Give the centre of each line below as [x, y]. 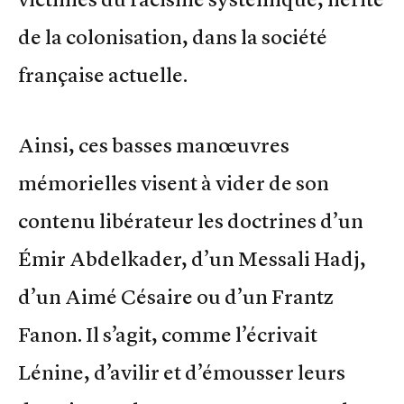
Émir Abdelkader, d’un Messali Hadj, [192, 259]
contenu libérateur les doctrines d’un [191, 221]
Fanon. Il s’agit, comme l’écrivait [168, 335]
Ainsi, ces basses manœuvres [154, 146]
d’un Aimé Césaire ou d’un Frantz [176, 297]
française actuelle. [103, 74]
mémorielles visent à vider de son [174, 184]
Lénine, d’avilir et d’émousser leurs [182, 373]
